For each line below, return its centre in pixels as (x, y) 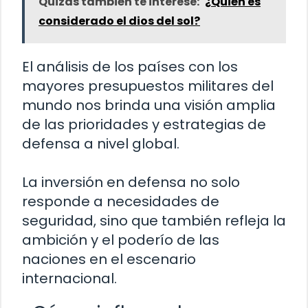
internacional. (69, 278)
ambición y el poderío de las (121, 240)
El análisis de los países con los (130, 66)
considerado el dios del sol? (119, 21)
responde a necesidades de (121, 201)
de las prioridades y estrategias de (144, 124)
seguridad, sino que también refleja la (154, 220)
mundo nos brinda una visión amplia (149, 105)
